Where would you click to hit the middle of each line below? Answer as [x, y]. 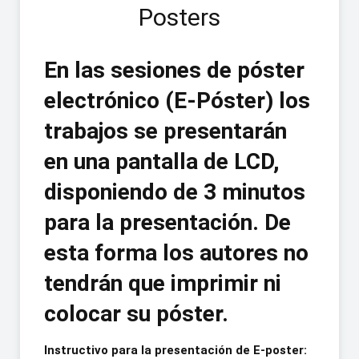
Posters [179, 17]
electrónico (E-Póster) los [177, 100]
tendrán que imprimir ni [163, 283]
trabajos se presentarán [165, 131]
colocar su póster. [136, 313]
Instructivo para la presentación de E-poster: [175, 350]
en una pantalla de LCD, [162, 161]
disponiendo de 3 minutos [175, 192]
